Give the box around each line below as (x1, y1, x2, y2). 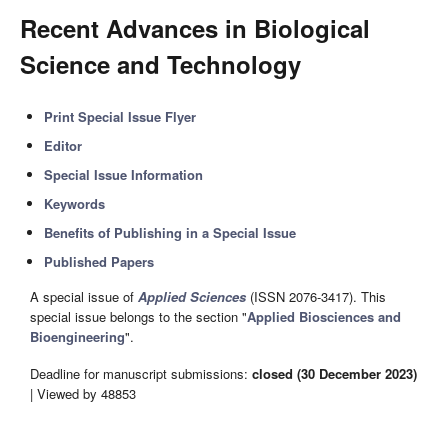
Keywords (44, 194, 106, 213)
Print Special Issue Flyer (44, 107, 197, 126)
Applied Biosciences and (247, 307, 401, 327)
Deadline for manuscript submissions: (30, 363, 252, 383)
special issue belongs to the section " (30, 307, 247, 327)
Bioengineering (30, 327, 125, 347)
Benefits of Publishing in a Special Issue (44, 223, 297, 242)
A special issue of (30, 287, 138, 307)
